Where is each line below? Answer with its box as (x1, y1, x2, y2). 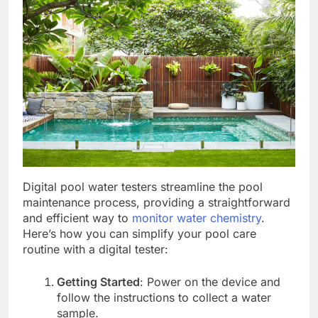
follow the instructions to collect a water (57, 290, 271, 305)
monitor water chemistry (132, 210, 261, 225)
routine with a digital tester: (23, 241, 168, 256)
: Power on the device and (140, 274, 280, 289)
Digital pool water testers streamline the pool (23, 179, 263, 194)
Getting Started (57, 274, 140, 289)
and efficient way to (23, 210, 132, 225)
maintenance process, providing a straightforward (23, 194, 290, 209)
